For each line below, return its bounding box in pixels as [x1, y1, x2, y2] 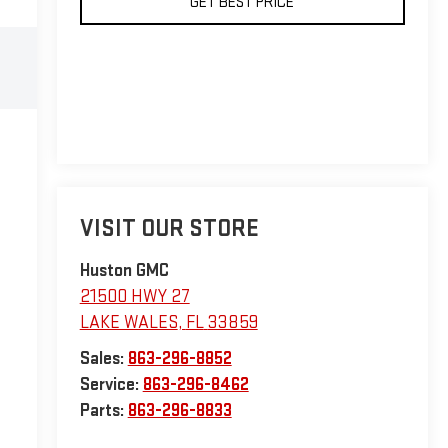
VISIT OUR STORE [79, 214, 259, 244]
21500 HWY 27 [79, 286, 190, 308]
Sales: [79, 348, 128, 370]
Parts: [79, 400, 128, 422]
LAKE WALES [79, 312, 178, 334]
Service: [79, 374, 143, 396]
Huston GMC [79, 260, 169, 282]
